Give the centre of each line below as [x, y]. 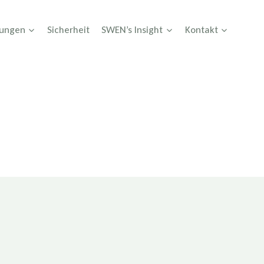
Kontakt [201, 29]
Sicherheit [69, 29]
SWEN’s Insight [132, 29]
